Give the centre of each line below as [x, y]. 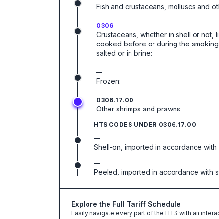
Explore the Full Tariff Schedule [126, 204]
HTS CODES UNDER [126, 124]
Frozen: [109, 81]
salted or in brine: [124, 53]
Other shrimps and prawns [138, 109]
